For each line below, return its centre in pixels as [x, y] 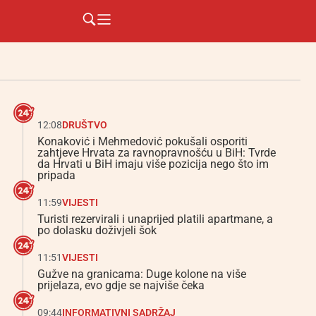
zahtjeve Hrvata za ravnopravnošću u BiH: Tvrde [157, 153]
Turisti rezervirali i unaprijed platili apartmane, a [155, 219]
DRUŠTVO [85, 125]
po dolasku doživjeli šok [97, 230]
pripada [56, 175]
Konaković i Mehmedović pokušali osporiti [142, 141]
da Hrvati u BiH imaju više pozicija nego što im [153, 164]
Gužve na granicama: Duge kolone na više [142, 274]
